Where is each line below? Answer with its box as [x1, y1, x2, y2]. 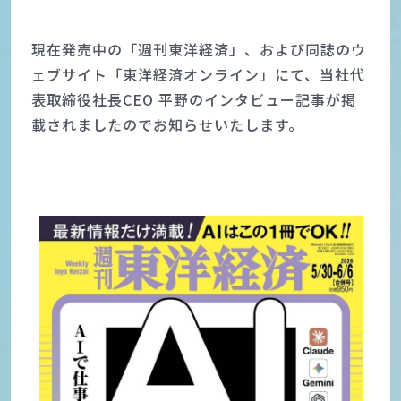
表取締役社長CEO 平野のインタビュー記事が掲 [30, 88, 356, 110]
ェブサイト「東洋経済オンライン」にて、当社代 [30, 63, 365, 85]
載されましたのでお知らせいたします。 [30, 113, 303, 135]
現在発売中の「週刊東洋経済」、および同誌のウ [30, 38, 366, 60]
